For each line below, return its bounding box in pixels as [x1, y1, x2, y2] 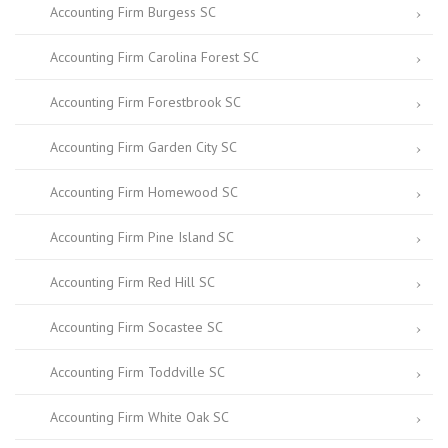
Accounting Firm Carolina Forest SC [50, 48, 259, 66]
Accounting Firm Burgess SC [50, 3, 216, 21]
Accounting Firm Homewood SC [50, 183, 238, 201]
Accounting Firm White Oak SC [50, 408, 229, 426]
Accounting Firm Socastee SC [50, 318, 223, 336]
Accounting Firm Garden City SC [50, 138, 237, 156]
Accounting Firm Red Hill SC [50, 273, 215, 291]
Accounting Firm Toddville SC [50, 363, 225, 381]
